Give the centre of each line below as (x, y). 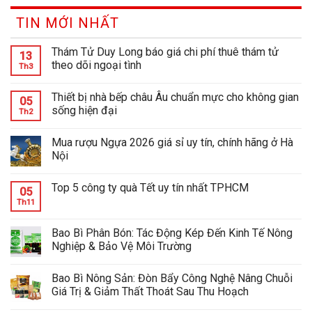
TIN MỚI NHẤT (68, 23)
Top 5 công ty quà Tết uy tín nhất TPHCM (150, 187)
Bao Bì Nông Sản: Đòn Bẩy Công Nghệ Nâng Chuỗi (172, 278)
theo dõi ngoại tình (96, 65)
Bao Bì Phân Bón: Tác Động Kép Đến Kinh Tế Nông (172, 233)
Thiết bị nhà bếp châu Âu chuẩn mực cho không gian (175, 97)
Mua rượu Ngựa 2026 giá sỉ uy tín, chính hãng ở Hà (172, 142)
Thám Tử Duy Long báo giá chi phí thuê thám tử (165, 52)
